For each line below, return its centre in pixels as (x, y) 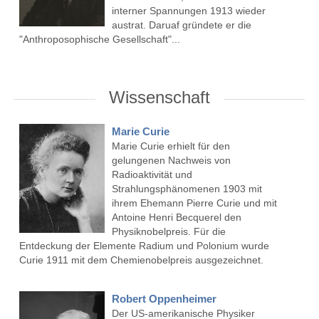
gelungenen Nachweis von (171, 161)
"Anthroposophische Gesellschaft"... (99, 40)
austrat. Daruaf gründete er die (181, 25)
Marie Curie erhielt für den (171, 146)
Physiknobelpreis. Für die (168, 232)
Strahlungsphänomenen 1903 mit (187, 189)
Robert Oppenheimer (164, 299)
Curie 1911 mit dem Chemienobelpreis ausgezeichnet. (141, 260)
